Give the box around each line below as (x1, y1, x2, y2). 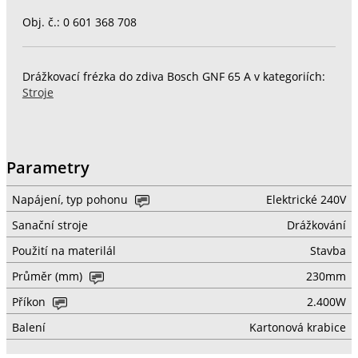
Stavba (309, 244, 346, 259)
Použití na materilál (11, 244, 116, 259)
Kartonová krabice (249, 320, 346, 336)
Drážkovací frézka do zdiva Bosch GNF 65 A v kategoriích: (22, 70, 325, 85)
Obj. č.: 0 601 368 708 (22, 15, 137, 30)
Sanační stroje (11, 218, 88, 233)
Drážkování (286, 218, 346, 233)
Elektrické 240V (265, 193, 346, 208)
